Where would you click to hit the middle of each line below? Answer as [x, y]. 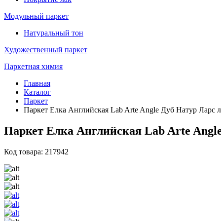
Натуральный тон [54, 33]
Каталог [37, 92]
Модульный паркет [36, 16]
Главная [37, 83]
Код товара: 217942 [36, 151]
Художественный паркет [46, 50]
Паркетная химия [33, 66]
